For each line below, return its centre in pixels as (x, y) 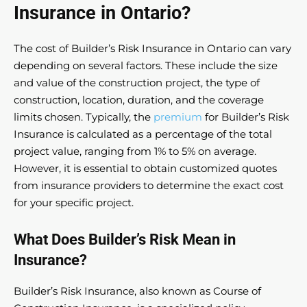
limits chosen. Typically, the (84, 117)
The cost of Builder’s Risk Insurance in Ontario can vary (152, 49)
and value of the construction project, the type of (137, 83)
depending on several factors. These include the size (146, 66)
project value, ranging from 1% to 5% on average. (135, 151)
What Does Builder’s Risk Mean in (125, 240)
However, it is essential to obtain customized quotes (145, 169)
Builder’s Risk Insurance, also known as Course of (137, 291)
